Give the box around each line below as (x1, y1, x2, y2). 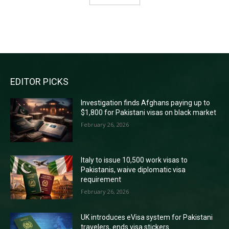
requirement (81, 175, 122, 184)
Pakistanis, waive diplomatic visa (81, 166, 186, 174)
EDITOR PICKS (10, 76, 68, 87)
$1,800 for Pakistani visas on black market (81, 108, 217, 117)
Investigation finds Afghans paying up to (81, 99, 211, 107)
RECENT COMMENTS (16, 26, 84, 34)
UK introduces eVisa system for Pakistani (81, 213, 213, 221)
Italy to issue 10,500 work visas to (81, 156, 188, 165)
